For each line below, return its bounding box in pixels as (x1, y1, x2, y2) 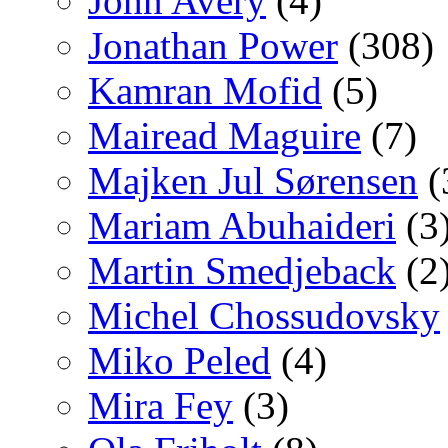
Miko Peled (88, 338, 271, 382)
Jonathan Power (88, 23, 338, 67)
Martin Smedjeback (88, 248, 396, 292)
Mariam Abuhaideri (88, 203, 396, 247)
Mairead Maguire (88, 113, 361, 157)
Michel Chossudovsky (88, 293, 440, 337)
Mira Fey (88, 383, 233, 427)
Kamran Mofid (88, 68, 322, 112)
